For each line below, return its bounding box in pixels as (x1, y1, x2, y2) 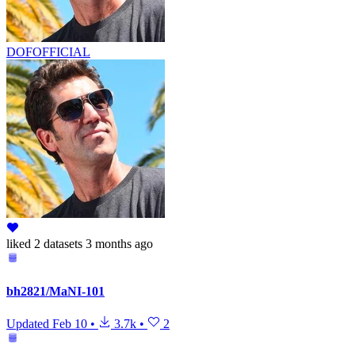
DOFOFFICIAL (6, 45, 90, 59)
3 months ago (86, 237, 153, 251)
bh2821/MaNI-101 (6, 284, 105, 298)
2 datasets (31, 237, 82, 251)
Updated (6, 316, 52, 330)
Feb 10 (52, 316, 87, 330)
